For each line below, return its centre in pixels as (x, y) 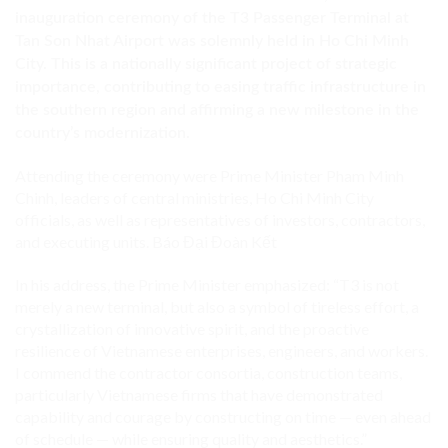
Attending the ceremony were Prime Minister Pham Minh (209, 175)
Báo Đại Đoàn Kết (214, 241)
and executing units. (83, 241)
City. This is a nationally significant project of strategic (206, 64)
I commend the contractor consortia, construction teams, (208, 372)
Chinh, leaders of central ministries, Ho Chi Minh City (194, 197)
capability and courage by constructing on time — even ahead (223, 416)
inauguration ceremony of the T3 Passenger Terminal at (212, 18)
